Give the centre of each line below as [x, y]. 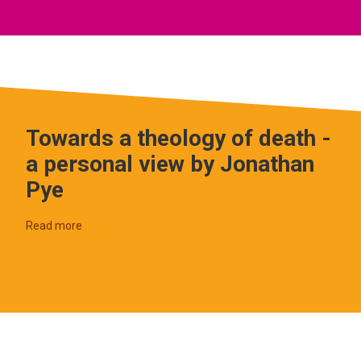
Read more [54, 226]
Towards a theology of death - [178, 138]
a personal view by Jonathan [170, 164]
